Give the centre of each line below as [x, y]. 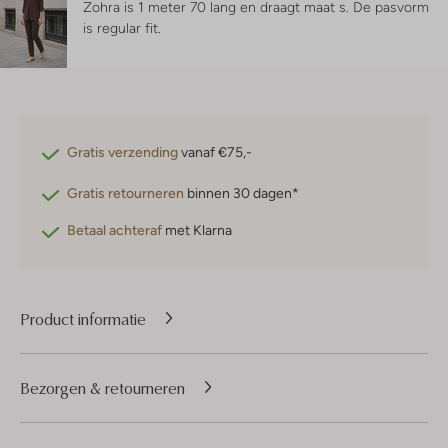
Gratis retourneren [125, 193]
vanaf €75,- [215, 152]
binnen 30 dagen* [241, 193]
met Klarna [197, 230]
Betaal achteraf [114, 230]
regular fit [127, 28]
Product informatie [83, 318]
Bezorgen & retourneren [102, 387]
